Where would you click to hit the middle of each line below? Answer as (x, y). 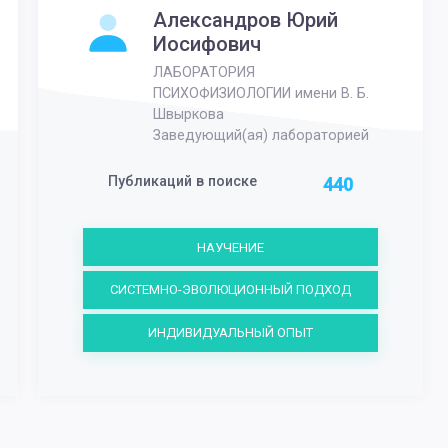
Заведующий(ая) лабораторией (260, 135)
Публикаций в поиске (182, 180)
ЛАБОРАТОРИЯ (203, 72)
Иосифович (206, 43)
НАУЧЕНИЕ (231, 247)
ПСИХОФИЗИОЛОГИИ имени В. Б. (260, 93)
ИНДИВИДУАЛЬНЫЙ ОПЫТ (231, 333)
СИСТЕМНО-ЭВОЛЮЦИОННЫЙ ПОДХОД (231, 290)
